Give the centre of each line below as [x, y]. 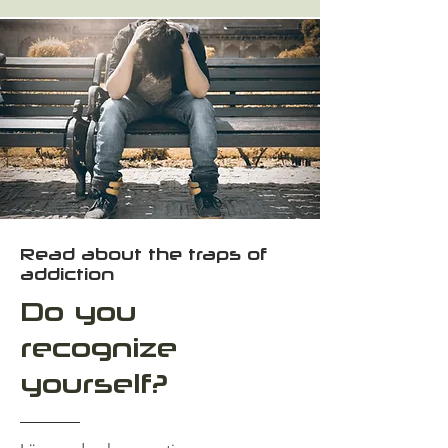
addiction [67, 274]
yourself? [94, 383]
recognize [98, 347]
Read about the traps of [143, 254]
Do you [78, 311]
